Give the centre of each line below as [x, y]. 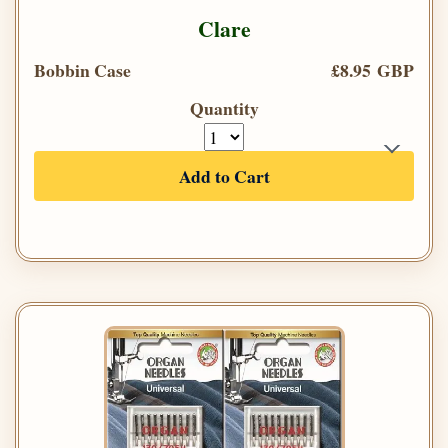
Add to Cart [224, 175]
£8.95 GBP [372, 69]
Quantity [224, 107]
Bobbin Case [82, 69]
